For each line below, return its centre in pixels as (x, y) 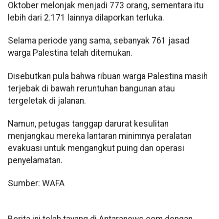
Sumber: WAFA (36, 184)
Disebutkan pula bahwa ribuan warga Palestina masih (108, 76)
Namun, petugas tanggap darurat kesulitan (88, 124)
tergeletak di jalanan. (47, 100)
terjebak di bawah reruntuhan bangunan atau (91, 88)
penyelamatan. (35, 161)
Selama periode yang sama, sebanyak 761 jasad (99, 41)
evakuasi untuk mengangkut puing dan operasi (96, 148)
